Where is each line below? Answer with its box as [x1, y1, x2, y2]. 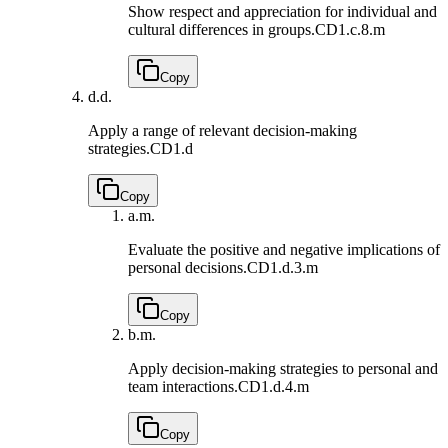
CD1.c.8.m [315, 21, 385, 39]
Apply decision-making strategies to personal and [128, 360, 438, 378]
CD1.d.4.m [238, 378, 309, 396]
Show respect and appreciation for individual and [128, 3, 437, 21]
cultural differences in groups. [128, 21, 315, 39]
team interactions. [128, 378, 238, 396]
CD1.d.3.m [247, 259, 318, 277]
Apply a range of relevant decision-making [88, 122, 357, 140]
